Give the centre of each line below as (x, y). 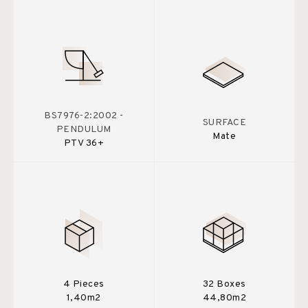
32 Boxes (224, 284)
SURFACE (224, 122)
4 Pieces (84, 284)
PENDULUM (84, 129)
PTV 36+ (84, 143)
